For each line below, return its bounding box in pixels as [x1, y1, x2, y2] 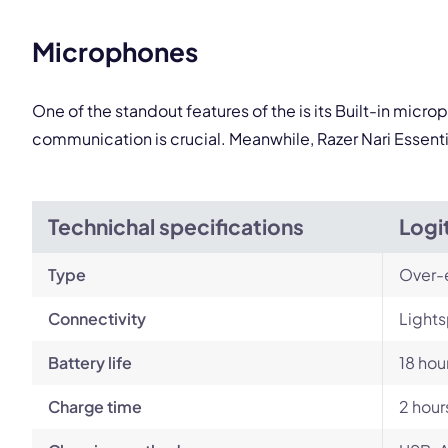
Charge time [48, 396, 142, 417]
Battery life [48, 352, 132, 373]
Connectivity [48, 308, 146, 329]
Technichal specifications [48, 213, 304, 240]
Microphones [32, 35, 198, 68]
